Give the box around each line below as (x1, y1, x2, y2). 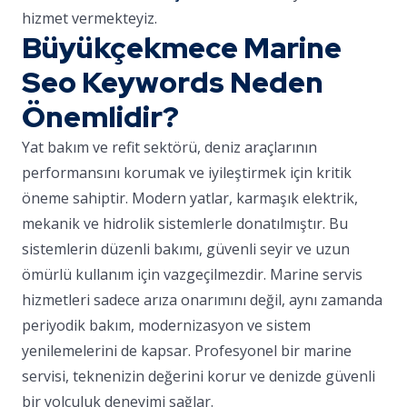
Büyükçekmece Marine (22, 28, 342, 67)
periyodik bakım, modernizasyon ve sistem (22, 315, 311, 335)
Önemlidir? (22, 97, 179, 136)
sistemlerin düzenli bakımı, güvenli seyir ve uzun (22, 239, 350, 259)
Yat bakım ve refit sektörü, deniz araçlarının (22, 137, 317, 157)
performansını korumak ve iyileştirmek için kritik (22, 163, 352, 183)
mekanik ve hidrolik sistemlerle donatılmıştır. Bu (22, 213, 348, 233)
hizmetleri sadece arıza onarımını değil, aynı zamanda (22, 290, 382, 310)
